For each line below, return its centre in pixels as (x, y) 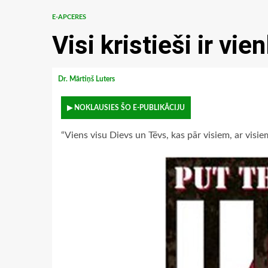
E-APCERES (69, 17)
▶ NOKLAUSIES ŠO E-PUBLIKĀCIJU (126, 108)
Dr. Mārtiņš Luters (87, 79)
